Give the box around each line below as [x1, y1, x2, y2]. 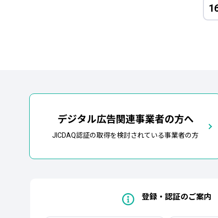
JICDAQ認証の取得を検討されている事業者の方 [52, 131, 199, 139]
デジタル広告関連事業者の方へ [57, 113, 194, 125]
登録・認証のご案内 [141, 192, 212, 201]
